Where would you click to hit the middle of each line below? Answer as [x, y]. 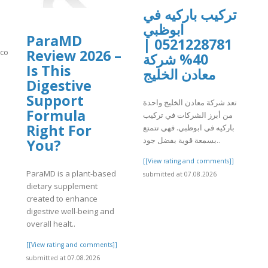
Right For [59, 131]
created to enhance [62, 198]
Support [55, 101]
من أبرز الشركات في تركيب [188, 115]
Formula [56, 116]
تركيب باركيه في [190, 15]
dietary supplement [62, 186]
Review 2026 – [74, 56]
